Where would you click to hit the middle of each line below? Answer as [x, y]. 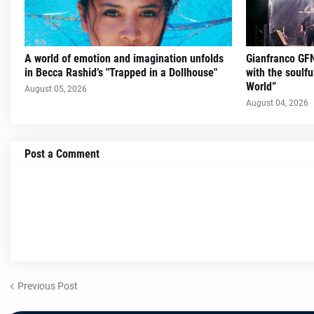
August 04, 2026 [278, 103]
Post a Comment [62, 154]
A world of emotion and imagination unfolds [124, 59]
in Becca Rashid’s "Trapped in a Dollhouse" [121, 73]
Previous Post [48, 286]
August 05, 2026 [56, 89]
